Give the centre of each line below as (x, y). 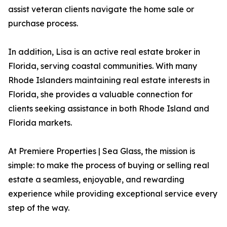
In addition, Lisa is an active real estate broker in (104, 52)
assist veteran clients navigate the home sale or (101, 9)
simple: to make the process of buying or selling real (109, 165)
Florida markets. (40, 123)
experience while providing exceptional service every (113, 194)
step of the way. (39, 208)
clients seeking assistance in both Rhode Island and (109, 109)
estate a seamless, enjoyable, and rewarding (96, 180)
